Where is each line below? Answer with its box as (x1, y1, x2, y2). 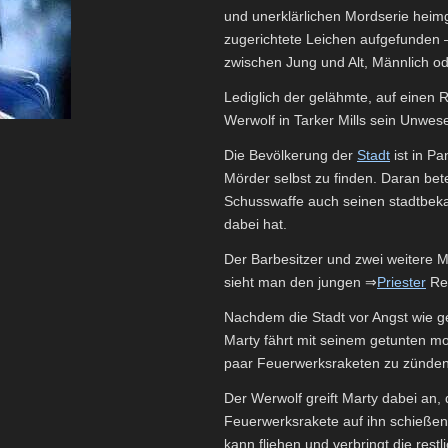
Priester (377, 273, 426, 290)
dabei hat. (224, 215, 287, 232)
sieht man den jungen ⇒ (224, 273, 377, 290)
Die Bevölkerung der (224, 146, 357, 163)
